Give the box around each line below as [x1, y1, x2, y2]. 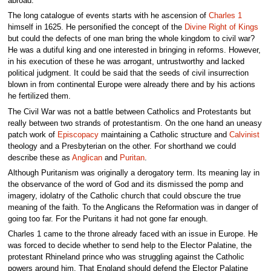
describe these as [7, 153, 72, 162]
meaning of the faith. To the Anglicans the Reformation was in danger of [7, 203, 258, 212]
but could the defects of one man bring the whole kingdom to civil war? [7, 34, 255, 44]
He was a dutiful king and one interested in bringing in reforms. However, [7, 46, 261, 55]
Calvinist [229, 130, 260, 139]
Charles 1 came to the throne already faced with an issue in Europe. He [7, 230, 258, 239]
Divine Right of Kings [184, 23, 258, 32]
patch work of [7, 130, 57, 139]
